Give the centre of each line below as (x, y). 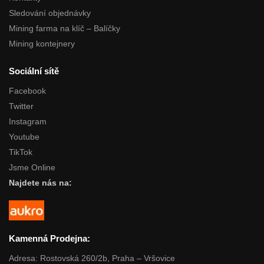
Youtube (24, 137)
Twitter (21, 106)
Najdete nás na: (40, 183)
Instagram (28, 122)
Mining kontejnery (42, 43)
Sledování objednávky (50, 13)
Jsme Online (32, 168)
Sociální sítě (34, 71)
